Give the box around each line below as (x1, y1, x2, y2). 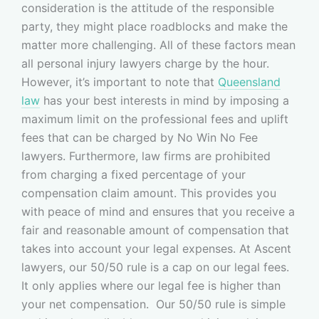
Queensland (218, 74, 281, 89)
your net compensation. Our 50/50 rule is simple (21, 296, 286, 311)
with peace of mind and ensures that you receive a (21, 204, 295, 219)
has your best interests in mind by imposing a (40, 93, 289, 108)
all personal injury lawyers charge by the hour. (21, 56, 269, 70)
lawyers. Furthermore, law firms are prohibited (21, 148, 271, 163)
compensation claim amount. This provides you (21, 185, 276, 200)
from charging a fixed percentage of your (21, 167, 246, 182)
